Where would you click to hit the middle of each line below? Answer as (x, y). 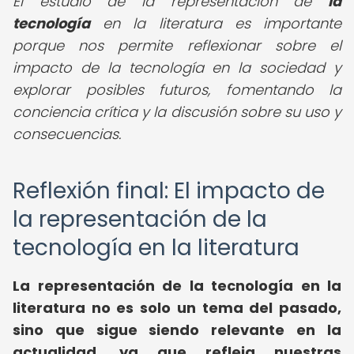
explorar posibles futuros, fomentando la (177, 90)
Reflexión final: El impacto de (169, 191)
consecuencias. (67, 134)
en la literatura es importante (216, 23)
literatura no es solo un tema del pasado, (177, 308)
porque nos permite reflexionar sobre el (177, 45)
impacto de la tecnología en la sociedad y (177, 68)
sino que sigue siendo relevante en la (177, 330)
